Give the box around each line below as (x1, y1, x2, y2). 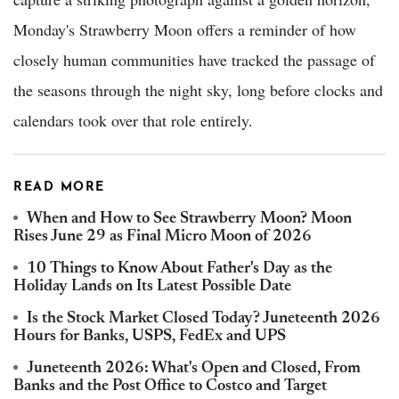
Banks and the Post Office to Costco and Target (13, 379, 327, 395)
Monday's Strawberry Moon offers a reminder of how (13, 19, 356, 41)
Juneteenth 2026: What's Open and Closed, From (27, 361, 361, 378)
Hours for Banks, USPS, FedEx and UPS (13, 329, 286, 346)
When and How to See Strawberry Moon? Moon (27, 211, 352, 228)
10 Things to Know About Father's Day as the (27, 261, 332, 278)
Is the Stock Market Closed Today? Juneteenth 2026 (27, 311, 380, 328)
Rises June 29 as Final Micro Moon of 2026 (13, 229, 312, 246)
